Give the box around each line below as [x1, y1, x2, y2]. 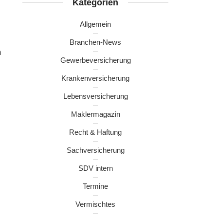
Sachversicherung [66, 146, 125, 154]
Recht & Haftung [69, 128, 122, 136]
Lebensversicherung [63, 92, 128, 100]
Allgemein [80, 20, 111, 28]
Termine [83, 182, 108, 190]
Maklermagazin [71, 110, 120, 118]
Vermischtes [75, 200, 115, 208]
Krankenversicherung [61, 74, 129, 82]
